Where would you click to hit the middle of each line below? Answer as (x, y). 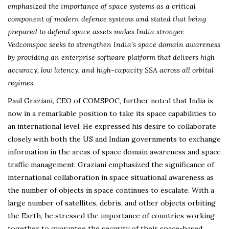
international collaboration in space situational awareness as (111, 177)
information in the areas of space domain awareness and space (114, 152)
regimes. (21, 83)
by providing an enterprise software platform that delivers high (111, 57)
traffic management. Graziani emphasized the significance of (111, 164)
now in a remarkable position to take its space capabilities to (112, 113)
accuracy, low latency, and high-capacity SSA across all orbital (111, 70)
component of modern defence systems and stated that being (107, 19)
